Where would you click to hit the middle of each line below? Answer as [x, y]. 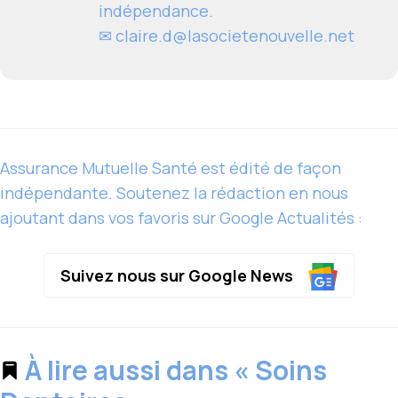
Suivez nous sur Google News [178, 275]
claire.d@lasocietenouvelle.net [235, 36]
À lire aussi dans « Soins [173, 370]
